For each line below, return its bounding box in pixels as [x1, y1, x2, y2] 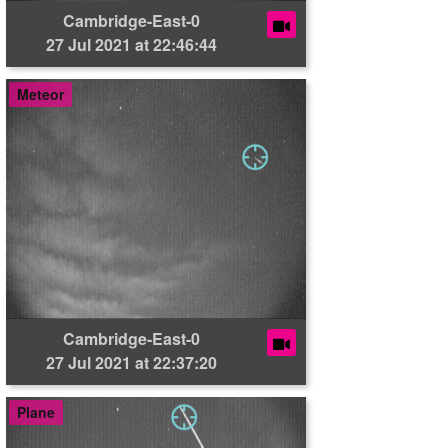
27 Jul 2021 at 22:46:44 [46, 33, 217, 56]
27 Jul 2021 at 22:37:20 [46, 351, 217, 374]
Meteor [17, 84, 64, 104]
